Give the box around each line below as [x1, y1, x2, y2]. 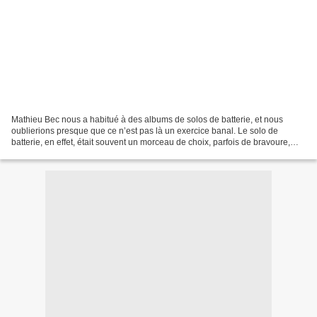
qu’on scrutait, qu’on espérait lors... [11, 148, 145, 158]
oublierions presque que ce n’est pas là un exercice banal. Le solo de [11, 125, 278, 136]
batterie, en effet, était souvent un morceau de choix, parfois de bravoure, [11, 137, 290, 147]
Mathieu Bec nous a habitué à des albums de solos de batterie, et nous [11, 114, 283, 125]
